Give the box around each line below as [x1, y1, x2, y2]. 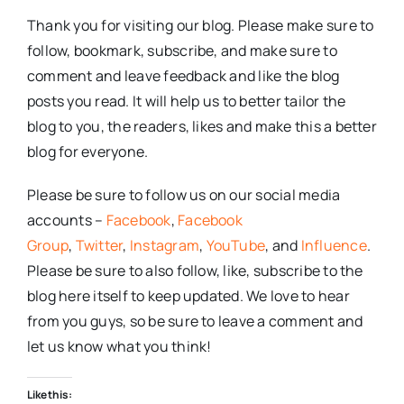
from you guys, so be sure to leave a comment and [26, 311, 363, 332]
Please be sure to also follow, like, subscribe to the [26, 261, 363, 281]
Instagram [129, 235, 200, 256]
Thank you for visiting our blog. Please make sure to [26, 15, 374, 36]
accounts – [26, 210, 106, 231]
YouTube [206, 235, 266, 256]
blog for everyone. [26, 142, 149, 162]
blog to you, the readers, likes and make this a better [26, 116, 377, 137]
